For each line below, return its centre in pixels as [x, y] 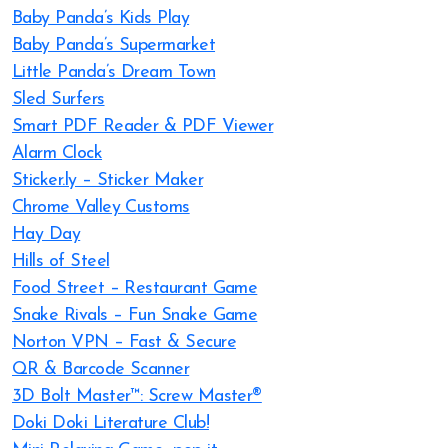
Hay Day [46, 234]
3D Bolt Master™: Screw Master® [137, 396]
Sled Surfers [58, 99]
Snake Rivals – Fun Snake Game [135, 315]
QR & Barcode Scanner [101, 369]
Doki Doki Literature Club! [110, 423]
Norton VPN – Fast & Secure [124, 342]
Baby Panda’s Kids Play [101, 18]
